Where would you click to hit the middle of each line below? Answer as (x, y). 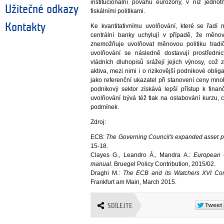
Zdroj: (98, 122)
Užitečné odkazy (42, 10)
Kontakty (25, 28)
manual (101, 164)
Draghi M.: (107, 173)
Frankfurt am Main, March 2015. (134, 182)
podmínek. (105, 107)
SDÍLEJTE (120, 206)
